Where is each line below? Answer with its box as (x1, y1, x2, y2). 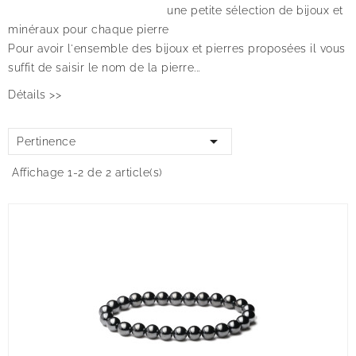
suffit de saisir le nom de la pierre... (8, 61, 200, 74)
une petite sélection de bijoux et (167, 4, 343, 17)
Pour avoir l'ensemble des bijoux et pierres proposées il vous (8, 42, 346, 55)
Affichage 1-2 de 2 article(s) (12, 166, 163, 179)
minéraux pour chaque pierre (8, 23, 169, 36)
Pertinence (17, 135, 75, 148)
